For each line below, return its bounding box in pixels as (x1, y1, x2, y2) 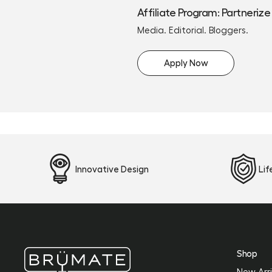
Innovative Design (75, 163, 149, 174)
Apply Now (163, 57, 208, 68)
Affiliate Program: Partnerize (137, 5, 271, 18)
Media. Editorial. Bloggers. (137, 24, 248, 35)
